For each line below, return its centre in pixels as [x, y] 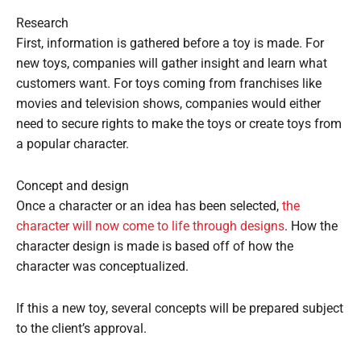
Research [42, 24]
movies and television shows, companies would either [168, 104]
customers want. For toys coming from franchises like [169, 84]
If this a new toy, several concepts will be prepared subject [180, 309]
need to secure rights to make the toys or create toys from [179, 124]
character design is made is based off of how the [155, 247]
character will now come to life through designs [150, 227]
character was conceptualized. [102, 267]
